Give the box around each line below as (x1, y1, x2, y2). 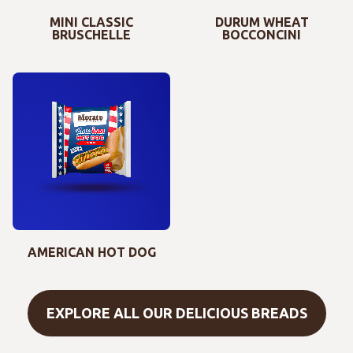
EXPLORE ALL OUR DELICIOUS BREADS (46, 305, 307, 321)
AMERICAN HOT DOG (27, 245, 156, 260)
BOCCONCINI (222, 28, 301, 43)
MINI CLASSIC (50, 15, 133, 30)
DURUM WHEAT (214, 15, 309, 30)
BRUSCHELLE (52, 28, 131, 43)
